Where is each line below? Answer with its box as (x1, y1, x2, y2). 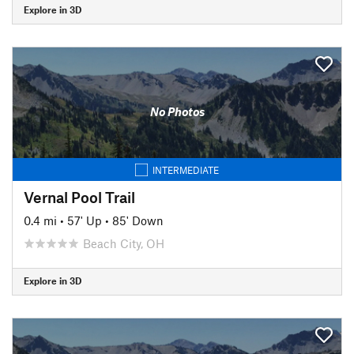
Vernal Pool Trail (24, 187, 135, 206)
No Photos (149, 104, 205, 119)
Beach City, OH (83, 235, 164, 250)
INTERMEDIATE (153, 164, 219, 175)
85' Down (112, 213, 164, 228)
